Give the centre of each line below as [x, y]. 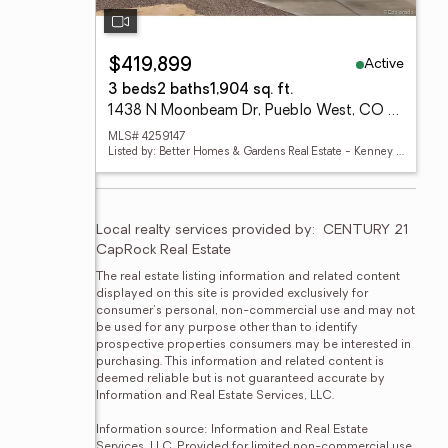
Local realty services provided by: [205, 230]
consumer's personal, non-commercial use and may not [255, 311]
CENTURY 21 [366, 230]
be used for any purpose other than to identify [227, 328]
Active [384, 64]
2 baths [183, 90]
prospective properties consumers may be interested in [253, 345]
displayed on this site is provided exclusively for [232, 294]
